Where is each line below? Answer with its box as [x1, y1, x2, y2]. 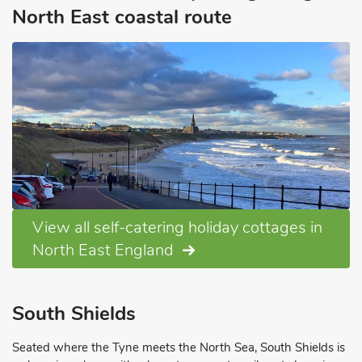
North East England [32, 238, 173, 261]
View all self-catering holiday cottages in [32, 216, 322, 238]
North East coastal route [12, 4, 232, 30]
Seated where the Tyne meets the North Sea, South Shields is [12, 339, 345, 356]
